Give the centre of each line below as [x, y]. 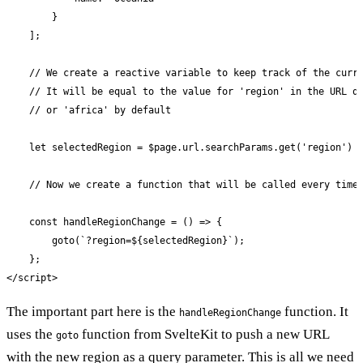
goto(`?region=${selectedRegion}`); [126, 240]
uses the [31, 334]
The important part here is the [93, 311]
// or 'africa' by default [89, 110]
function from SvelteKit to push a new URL [204, 334]
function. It [315, 311]
